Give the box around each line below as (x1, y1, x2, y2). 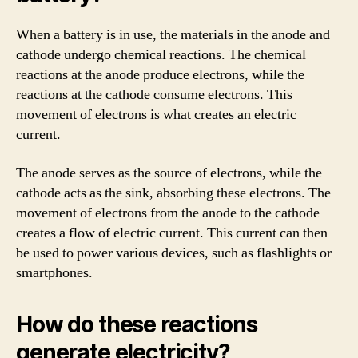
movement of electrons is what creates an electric (16, 105, 296, 124)
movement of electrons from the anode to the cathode (16, 203, 320, 222)
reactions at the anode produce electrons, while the (16, 66, 304, 84)
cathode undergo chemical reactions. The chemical (16, 46, 306, 64)
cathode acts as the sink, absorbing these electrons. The (16, 183, 331, 202)
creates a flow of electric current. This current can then (16, 223, 328, 242)
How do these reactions (16, 310, 257, 338)
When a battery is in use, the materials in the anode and (16, 26, 330, 44)
